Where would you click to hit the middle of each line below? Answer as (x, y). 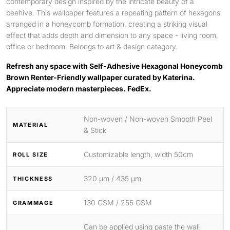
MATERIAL (31, 124)
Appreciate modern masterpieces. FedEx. (79, 89)
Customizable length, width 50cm (138, 154)
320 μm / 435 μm (112, 178)
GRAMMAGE (33, 203)
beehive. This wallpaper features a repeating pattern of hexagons (113, 13)
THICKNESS (33, 178)
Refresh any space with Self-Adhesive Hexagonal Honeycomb (114, 66)
